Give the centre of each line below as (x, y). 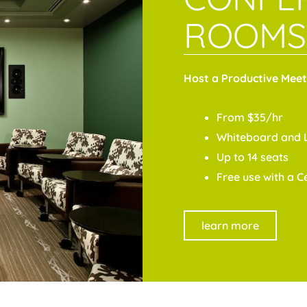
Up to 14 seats (253, 157)
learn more (230, 226)
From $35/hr (250, 118)
